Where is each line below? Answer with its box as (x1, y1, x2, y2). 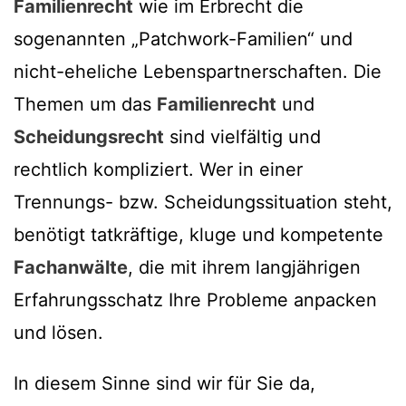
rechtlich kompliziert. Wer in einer (14, 159, 303, 181)
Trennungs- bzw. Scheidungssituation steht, (14, 191, 392, 214)
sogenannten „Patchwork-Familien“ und (14, 28, 353, 51)
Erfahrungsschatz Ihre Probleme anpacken (14, 289, 377, 312)
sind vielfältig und (164, 126, 321, 149)
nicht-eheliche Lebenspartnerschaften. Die (14, 61, 382, 83)
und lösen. (14, 322, 103, 344)
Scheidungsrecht (14, 126, 164, 149)
